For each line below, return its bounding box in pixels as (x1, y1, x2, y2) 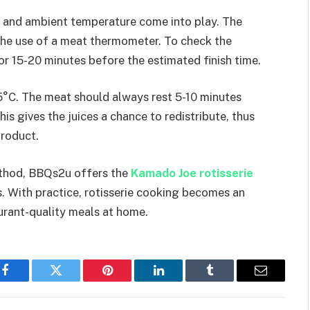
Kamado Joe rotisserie (131, 166, 253, 181)
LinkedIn (157, 274, 203, 287)
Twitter (55, 274, 91, 287)
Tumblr (208, 274, 246, 287)
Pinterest (106, 274, 150, 287)
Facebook (3, 274, 53, 287)
